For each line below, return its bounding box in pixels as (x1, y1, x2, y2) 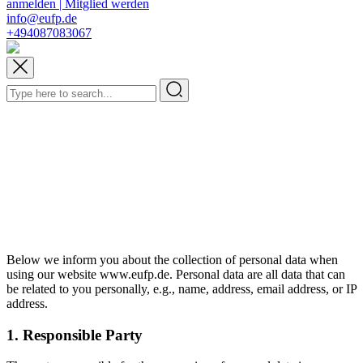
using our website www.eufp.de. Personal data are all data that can (6, 267, 345, 281)
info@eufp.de (6, 11, 77, 25)
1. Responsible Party (6, 326, 143, 344)
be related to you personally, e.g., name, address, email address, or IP (6, 282, 357, 296)
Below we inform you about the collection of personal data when (6, 253, 338, 267)
